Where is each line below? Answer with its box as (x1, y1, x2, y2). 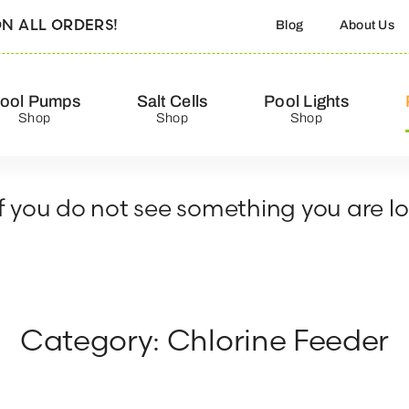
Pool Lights (263, 92, 349, 110)
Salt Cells (136, 92, 208, 110)
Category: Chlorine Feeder (20, 322, 389, 359)
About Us (340, 17, 394, 32)
